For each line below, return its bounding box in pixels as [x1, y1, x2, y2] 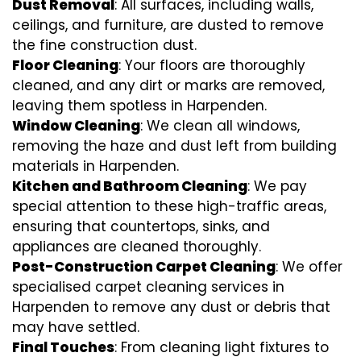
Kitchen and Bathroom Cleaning [12, 176, 247, 197]
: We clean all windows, [140, 116, 300, 136]
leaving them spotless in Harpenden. [12, 96, 267, 116]
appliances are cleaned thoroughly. [12, 237, 261, 257]
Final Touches [12, 338, 114, 358]
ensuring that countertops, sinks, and [12, 217, 270, 237]
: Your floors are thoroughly [118, 56, 305, 76]
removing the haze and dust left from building [12, 136, 337, 156]
